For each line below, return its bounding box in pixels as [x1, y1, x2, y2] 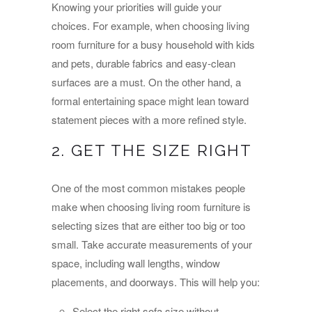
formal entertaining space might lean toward [52, 93, 249, 109]
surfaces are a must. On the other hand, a [52, 75, 241, 90]
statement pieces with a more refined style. [52, 112, 247, 127]
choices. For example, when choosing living [52, 18, 249, 33]
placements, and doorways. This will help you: [52, 274, 260, 289]
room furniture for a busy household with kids [52, 37, 255, 52]
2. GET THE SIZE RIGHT [52, 141, 252, 160]
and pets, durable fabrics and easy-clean [52, 56, 235, 71]
